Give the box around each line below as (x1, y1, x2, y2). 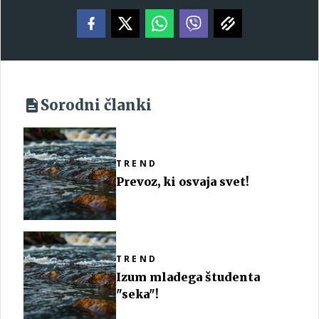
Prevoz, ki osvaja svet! (116, 174, 249, 189)
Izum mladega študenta (116, 270, 260, 284)
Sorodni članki (41, 96, 152, 114)
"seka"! (116, 287, 159, 301)
